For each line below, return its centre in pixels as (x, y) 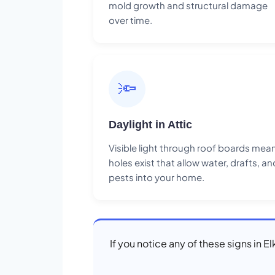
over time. (130, 20)
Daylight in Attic (150, 124)
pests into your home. (157, 177)
